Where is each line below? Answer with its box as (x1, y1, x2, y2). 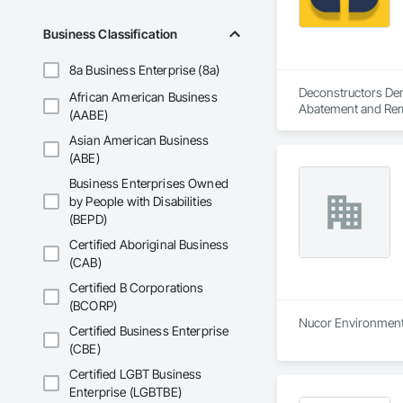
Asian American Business (69, 132, 210, 148)
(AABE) (69, 107, 108, 123)
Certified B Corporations (69, 280, 204, 296)
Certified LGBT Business (69, 366, 202, 382)
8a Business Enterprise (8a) (69, 62, 220, 78)
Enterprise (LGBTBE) (69, 384, 182, 400)
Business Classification (43, 26, 178, 42)
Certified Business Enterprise (69, 323, 229, 339)
